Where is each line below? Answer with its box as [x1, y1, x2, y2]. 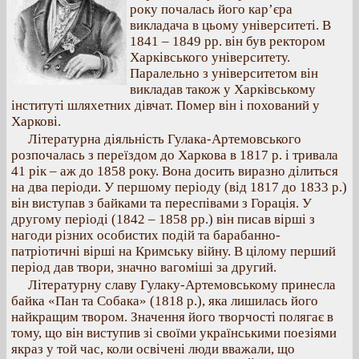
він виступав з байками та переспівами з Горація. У [11, 196, 312, 211]
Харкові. [11, 114, 61, 129]
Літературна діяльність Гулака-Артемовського [28, 131, 301, 147]
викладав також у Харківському [130, 82, 316, 97]
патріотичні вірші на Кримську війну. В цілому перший [11, 244, 336, 259]
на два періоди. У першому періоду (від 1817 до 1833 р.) [11, 179, 347, 195]
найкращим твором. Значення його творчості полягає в [11, 309, 333, 325]
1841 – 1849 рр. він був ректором [130, 34, 325, 49]
